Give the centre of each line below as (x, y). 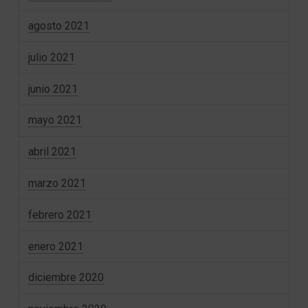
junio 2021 (53, 89)
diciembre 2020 (66, 278)
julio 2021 (52, 57)
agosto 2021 (59, 26)
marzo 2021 (57, 183)
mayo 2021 (55, 120)
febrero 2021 (60, 214)
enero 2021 (56, 246)
